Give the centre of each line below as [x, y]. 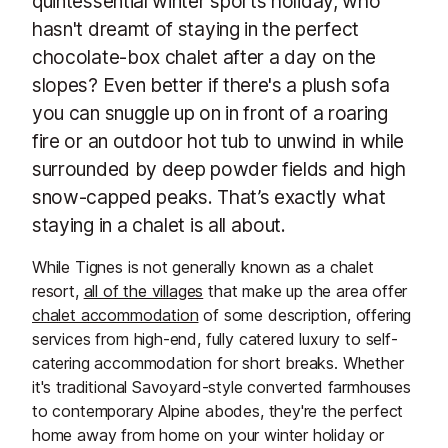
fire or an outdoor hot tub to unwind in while [218, 141]
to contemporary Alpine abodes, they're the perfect [218, 411]
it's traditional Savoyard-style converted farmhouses [221, 387]
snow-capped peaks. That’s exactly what [209, 197]
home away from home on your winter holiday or [208, 435]
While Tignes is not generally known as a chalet [203, 267]
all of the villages [143, 291]
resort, [58, 291]
